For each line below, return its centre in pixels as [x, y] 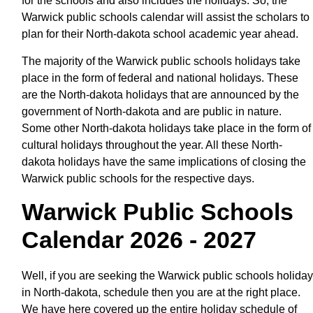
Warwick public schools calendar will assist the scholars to [166, 17]
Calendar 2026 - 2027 [139, 239]
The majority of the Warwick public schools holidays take [161, 61]
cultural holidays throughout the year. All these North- [152, 145]
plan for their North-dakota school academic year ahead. [160, 34]
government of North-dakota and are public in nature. [152, 111]
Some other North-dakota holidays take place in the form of [166, 128]
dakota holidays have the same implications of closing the [164, 161]
